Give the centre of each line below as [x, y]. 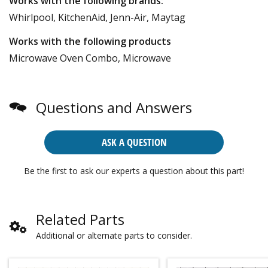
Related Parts [80, 219]
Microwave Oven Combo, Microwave [90, 58]
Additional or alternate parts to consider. [114, 235]
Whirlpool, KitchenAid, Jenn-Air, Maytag [97, 17]
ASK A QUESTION [134, 142]
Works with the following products [90, 41]
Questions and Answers [114, 107]
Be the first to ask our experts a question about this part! [134, 170]
